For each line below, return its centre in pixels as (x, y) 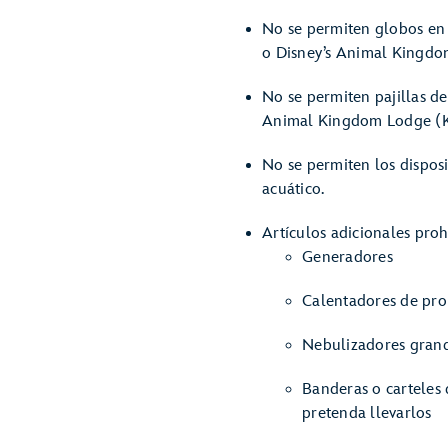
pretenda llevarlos (367, 413)
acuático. (293, 189)
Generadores (347, 257)
